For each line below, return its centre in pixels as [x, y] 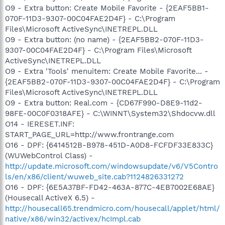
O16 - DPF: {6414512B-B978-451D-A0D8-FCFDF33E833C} [109, 145]
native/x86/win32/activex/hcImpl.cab [73, 219]
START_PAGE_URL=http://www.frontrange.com [89, 135]
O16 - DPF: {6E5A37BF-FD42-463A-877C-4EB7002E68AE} [110, 187]
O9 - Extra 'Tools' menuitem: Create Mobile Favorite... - [107, 71]
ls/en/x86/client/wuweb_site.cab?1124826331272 [94, 177]
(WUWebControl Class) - [49, 156]
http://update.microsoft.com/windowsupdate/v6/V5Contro [111, 166]
